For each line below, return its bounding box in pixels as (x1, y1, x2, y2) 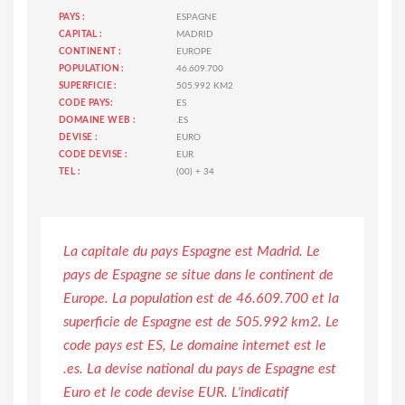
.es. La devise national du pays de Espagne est (63, 361, 336, 376)
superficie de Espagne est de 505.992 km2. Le (63, 314, 339, 329)
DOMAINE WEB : (59, 115, 137, 125)
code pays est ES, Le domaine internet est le (63, 337, 326, 353)
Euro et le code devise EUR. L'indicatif (63, 384, 288, 400)
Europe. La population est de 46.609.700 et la (63, 290, 339, 306)
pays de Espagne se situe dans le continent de (63, 267, 334, 282)
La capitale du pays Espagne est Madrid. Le (63, 243, 320, 259)
